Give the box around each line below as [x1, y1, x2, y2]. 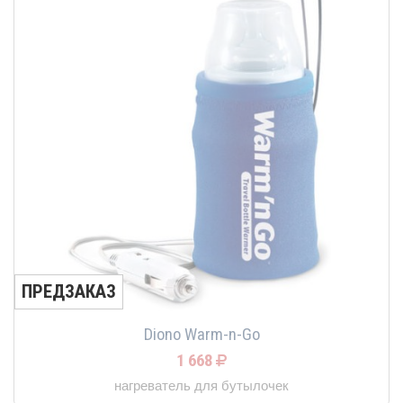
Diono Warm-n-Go [143, 325, 260, 345]
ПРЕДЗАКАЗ [22, 281, 116, 303]
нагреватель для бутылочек [114, 379, 289, 394]
